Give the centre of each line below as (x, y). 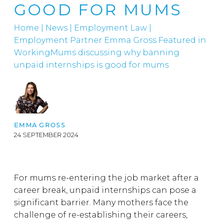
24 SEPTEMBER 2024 (46, 135)
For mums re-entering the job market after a (106, 178)
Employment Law (110, 28)
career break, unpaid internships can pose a (105, 190)
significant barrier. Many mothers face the (101, 203)
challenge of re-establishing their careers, (101, 215)
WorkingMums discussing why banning (97, 53)
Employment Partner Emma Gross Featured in (110, 40)
